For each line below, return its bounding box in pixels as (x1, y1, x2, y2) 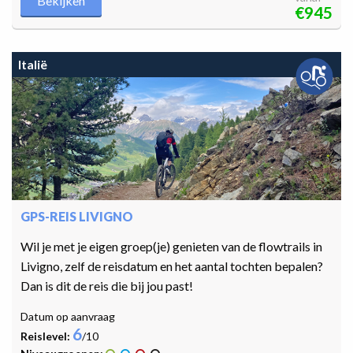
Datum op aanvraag (20, 309, 115, 323)
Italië (18, 56, 47, 72)
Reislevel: (20, 329, 72, 343)
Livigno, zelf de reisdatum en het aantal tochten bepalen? (20, 258, 323, 273)
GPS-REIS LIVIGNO (20, 208, 133, 224)
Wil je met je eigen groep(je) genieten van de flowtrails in (20, 238, 322, 254)
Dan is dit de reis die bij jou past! (20, 277, 193, 293)
